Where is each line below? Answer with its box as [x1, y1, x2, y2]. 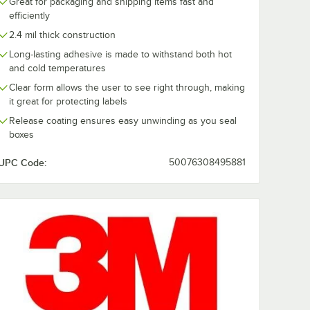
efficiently [9, 10, 50, 21]
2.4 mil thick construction [9, 30, 116, 40]
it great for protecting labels [9, 96, 127, 107]
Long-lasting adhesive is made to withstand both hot [9, 49, 232, 60]
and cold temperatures [9, 63, 106, 73]
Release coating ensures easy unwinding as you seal [9, 116, 237, 126]
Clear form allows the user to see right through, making [9, 82, 245, 93]
